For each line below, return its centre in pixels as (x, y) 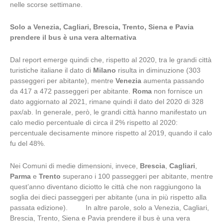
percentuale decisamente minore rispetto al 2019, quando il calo (111, 133)
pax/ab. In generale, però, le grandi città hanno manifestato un (108, 112)
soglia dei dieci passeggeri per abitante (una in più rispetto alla (108, 198)
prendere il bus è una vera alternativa (73, 38)
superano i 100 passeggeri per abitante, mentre (137, 177)
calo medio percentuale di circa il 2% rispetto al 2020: (94, 123)
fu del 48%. (28, 144)
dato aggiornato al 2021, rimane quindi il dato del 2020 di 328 (107, 102)
